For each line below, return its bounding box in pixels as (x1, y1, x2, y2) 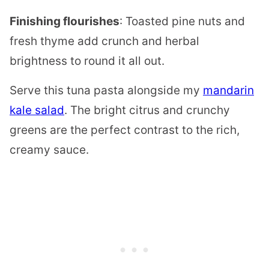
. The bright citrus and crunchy (64, 103, 230, 118)
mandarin (203, 83, 254, 98)
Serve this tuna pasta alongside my (10, 83, 203, 98)
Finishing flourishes (10, 14, 119, 29)
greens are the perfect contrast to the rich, (10, 123, 240, 138)
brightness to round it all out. (10, 54, 165, 68)
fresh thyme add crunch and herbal (10, 34, 199, 49)
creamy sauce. (10, 143, 89, 157)
